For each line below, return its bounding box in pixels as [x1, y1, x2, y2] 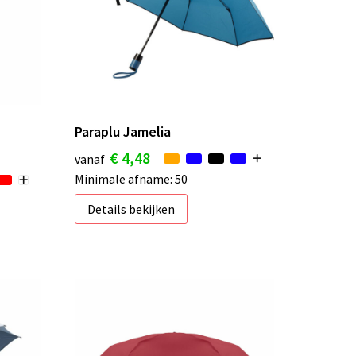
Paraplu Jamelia [74, 122, 171, 141]
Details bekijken [87, 200, 175, 217]
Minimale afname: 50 [74, 170, 188, 187]
